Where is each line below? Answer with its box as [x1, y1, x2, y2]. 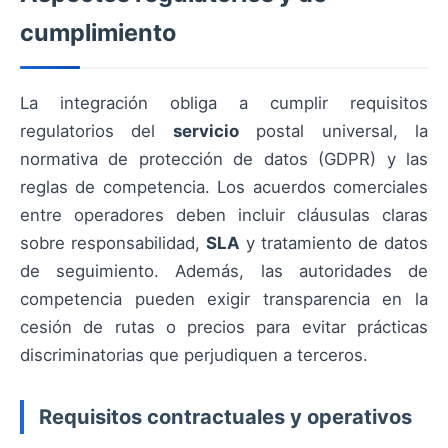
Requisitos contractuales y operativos [39, 403, 412, 429]
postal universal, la [238, 121, 429, 142]
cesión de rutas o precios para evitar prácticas [20, 317, 428, 338]
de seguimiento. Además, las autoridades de [20, 261, 428, 282]
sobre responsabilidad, [20, 233, 206, 254]
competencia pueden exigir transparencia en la [20, 289, 428, 310]
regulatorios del [20, 121, 173, 142]
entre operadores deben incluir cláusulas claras [20, 205, 428, 226]
